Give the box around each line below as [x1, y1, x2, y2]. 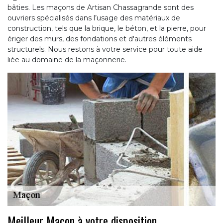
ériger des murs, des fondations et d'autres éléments [7, 34, 192, 43]
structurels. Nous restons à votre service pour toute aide [7, 44, 203, 54]
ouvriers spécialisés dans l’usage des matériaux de [7, 13, 180, 22]
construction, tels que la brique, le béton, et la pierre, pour [7, 23, 206, 33]
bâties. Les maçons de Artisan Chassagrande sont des [7, 2, 194, 12]
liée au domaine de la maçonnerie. [7, 55, 126, 64]
